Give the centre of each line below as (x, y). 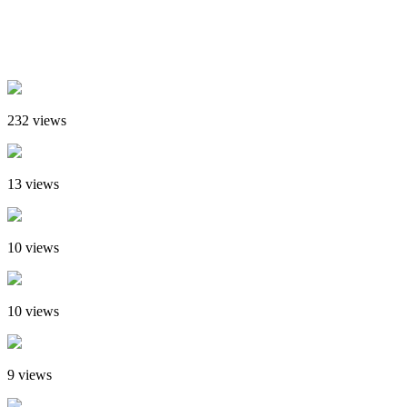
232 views (37, 120)
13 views (33, 184)
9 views (30, 374)
